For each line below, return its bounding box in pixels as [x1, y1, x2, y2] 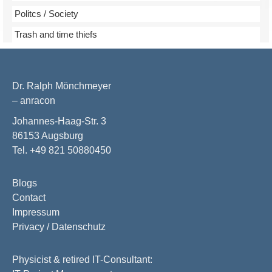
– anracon [12, 95, 55, 106]
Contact [12, 192, 46, 203]
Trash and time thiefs [15, 29, 97, 39]
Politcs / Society [15, 8, 78, 19]
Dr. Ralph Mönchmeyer [12, 81, 111, 91]
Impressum [12, 207, 59, 217]
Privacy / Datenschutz [12, 222, 106, 232]
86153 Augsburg [12, 131, 83, 141]
